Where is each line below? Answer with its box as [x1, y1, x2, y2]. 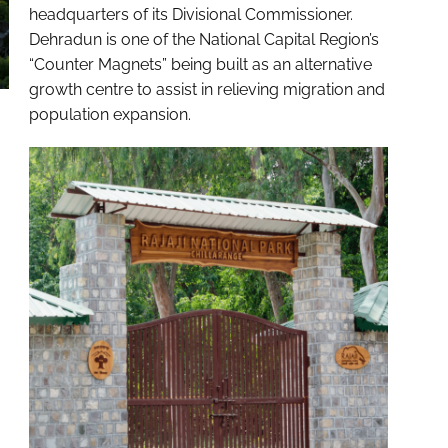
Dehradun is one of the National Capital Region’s [28, 30, 379, 50]
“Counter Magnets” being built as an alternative [28, 55, 372, 75]
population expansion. [28, 105, 191, 125]
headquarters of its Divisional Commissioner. [28, 5, 353, 25]
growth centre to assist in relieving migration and [28, 80, 385, 100]
